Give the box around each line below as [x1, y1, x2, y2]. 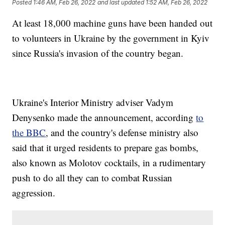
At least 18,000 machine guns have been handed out [12, 17, 213, 30]
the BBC [12, 126, 46, 139]
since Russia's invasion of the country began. [12, 47, 184, 60]
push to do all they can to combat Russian [12, 171, 173, 184]
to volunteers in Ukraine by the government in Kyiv [12, 32, 210, 45]
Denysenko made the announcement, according [12, 111, 196, 124]
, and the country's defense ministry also [46, 126, 199, 139]
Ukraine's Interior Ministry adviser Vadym [12, 96, 174, 109]
